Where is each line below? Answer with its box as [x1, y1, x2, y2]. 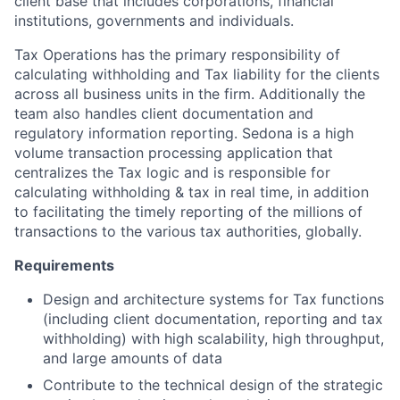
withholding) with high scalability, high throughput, [43, 329, 384, 347]
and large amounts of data [43, 349, 222, 367]
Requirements [14, 256, 114, 274]
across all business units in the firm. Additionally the [14, 85, 365, 103]
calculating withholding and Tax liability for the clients [14, 65, 379, 83]
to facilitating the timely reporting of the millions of [14, 203, 362, 221]
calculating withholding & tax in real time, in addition [14, 183, 369, 201]
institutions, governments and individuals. [14, 12, 294, 29]
